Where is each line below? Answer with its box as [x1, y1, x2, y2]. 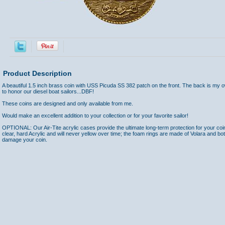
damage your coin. [2, 137, 47, 143]
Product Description [3, 69, 72, 77]
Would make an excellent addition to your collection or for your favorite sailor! [2, 113, 188, 119]
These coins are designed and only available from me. [2, 100, 133, 106]
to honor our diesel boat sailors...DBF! [2, 88, 94, 94]
